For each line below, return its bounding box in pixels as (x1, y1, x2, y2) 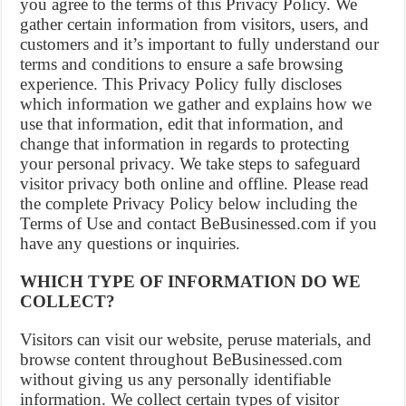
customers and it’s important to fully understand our (20, 34, 380, 53)
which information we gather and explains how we (20, 94, 372, 113)
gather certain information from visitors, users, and (20, 14, 370, 34)
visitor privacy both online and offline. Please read (20, 174, 370, 193)
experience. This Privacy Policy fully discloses (20, 74, 343, 93)
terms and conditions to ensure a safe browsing (20, 54, 344, 73)
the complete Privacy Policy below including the (20, 194, 358, 213)
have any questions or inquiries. (20, 234, 241, 253)
